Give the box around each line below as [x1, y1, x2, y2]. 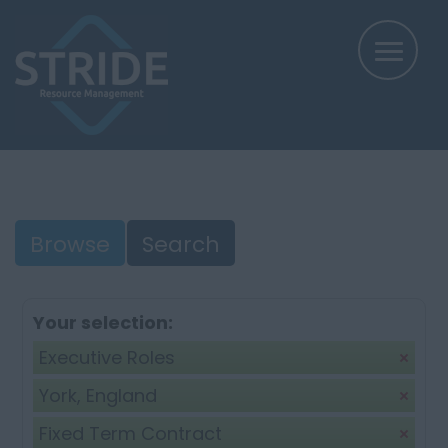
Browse [30, 229, 110, 260]
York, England [39, 383, 157, 408]
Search [142, 229, 220, 260]
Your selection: [33, 310, 173, 335]
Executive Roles [39, 345, 175, 370]
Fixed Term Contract [39, 421, 222, 446]
